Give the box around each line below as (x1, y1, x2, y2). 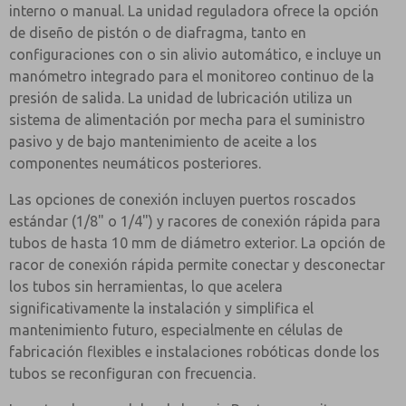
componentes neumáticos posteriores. (9, 155, 261, 171)
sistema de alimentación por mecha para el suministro (9, 111, 365, 128)
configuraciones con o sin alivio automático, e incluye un (9, 46, 382, 63)
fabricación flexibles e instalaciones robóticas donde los (9, 343, 380, 360)
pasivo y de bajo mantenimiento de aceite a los (9, 133, 317, 150)
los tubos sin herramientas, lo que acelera (9, 278, 283, 295)
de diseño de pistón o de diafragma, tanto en (9, 24, 306, 41)
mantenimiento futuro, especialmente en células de (9, 322, 343, 338)
